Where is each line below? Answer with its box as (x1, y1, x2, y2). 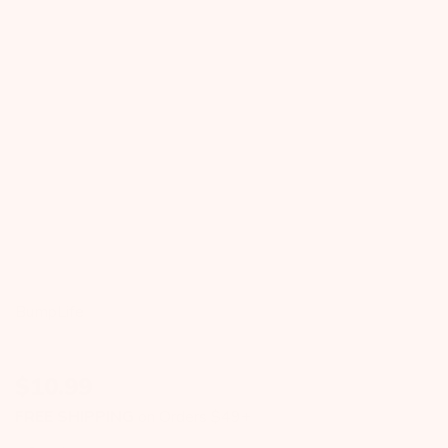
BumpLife (15, 300, 84, 323)
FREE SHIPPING (15, 405, 134, 428)
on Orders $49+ (134, 405, 251, 428)
